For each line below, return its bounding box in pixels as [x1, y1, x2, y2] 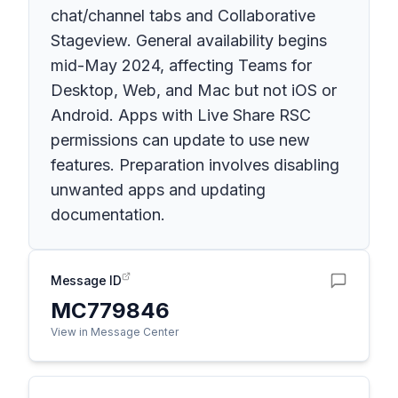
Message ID [51, 273, 122, 288]
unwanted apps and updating [51, 180, 266, 199]
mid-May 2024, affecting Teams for [51, 56, 312, 75]
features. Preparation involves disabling [51, 155, 339, 174]
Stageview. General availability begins [51, 31, 327, 50]
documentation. [51, 205, 165, 224]
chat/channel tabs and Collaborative [51, 6, 315, 25]
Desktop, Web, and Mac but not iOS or [51, 81, 337, 99]
